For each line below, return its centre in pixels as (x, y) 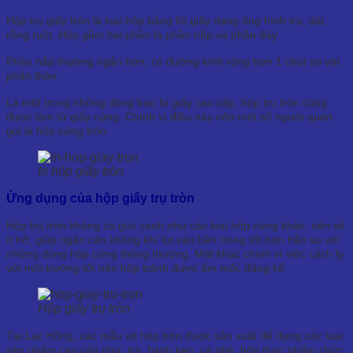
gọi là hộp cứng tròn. (58, 131)
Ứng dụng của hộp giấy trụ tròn (100, 199)
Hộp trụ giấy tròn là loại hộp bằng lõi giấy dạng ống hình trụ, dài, (167, 21)
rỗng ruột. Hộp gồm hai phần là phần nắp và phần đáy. (143, 35)
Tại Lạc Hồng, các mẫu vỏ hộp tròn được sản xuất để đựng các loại (175, 336)
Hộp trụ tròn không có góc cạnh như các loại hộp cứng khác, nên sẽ (176, 226)
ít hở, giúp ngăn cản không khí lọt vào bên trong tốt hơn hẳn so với (173, 240)
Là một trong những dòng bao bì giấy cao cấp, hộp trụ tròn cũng (167, 103)
